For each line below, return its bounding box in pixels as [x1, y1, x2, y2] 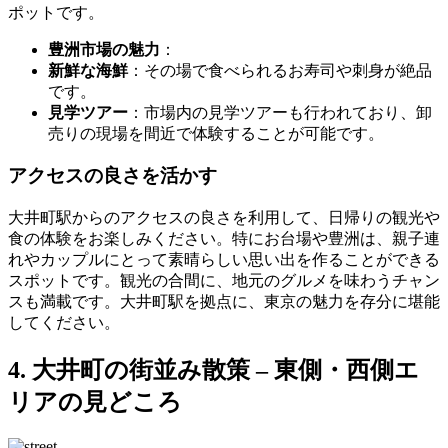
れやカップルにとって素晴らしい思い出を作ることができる [8, 250, 440, 268]
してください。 [8, 313, 120, 331]
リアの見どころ [8, 388, 182, 415]
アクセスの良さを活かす [8, 165, 217, 187]
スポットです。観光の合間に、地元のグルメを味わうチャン [8, 271, 440, 289]
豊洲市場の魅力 [48, 40, 160, 58]
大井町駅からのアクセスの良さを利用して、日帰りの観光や [8, 208, 440, 226]
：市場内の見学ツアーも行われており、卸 [128, 103, 432, 121]
